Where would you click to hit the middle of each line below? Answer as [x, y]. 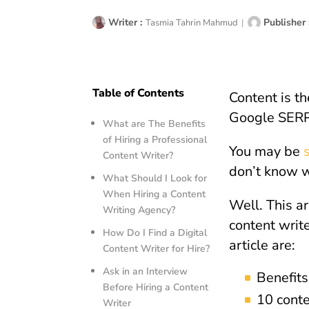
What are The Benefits [154, 123]
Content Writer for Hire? [157, 248]
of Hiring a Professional [155, 139]
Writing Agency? [139, 210]
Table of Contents [139, 93]
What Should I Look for [155, 178]
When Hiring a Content [154, 194]
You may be [266, 151]
